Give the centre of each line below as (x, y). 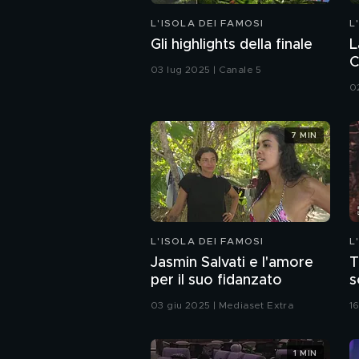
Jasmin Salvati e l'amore (232, 263)
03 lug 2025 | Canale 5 (206, 70)
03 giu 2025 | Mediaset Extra (222, 305)
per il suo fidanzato (216, 280)
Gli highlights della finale (232, 45)
